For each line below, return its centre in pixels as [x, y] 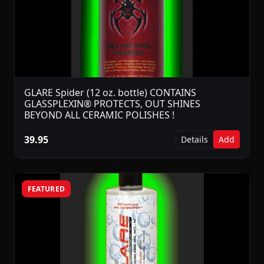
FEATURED [46, 189]
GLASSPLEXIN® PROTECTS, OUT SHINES [112, 104]
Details [194, 140]
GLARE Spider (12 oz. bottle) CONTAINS [110, 93]
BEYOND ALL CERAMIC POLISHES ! [99, 115]
